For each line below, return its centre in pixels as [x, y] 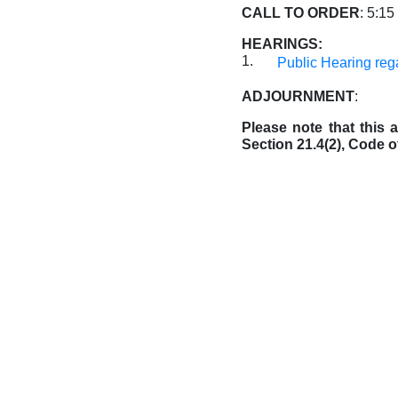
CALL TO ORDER [301, 13]
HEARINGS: [282, 44]
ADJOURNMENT [298, 96]
